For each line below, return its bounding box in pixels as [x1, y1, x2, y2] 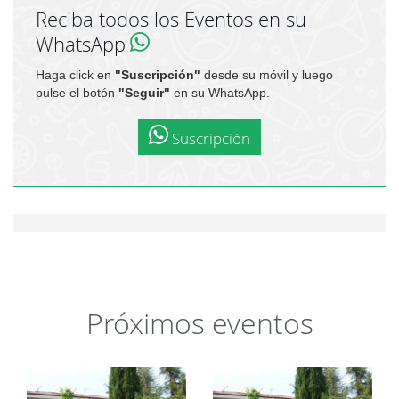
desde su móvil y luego [200, 68, 333, 82]
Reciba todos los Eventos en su [36, 6, 306, 32]
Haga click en [36, 68, 115, 82]
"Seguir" [118, 85, 170, 100]
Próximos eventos [85, 304, 313, 342]
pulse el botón [36, 85, 118, 100]
